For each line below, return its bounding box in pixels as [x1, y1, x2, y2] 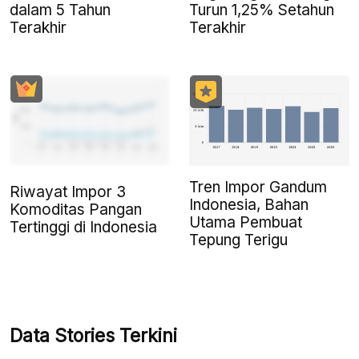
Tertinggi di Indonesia [10, 217, 157, 236]
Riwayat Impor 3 [10, 182, 126, 201]
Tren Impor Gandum [189, 177, 327, 196]
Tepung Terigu [189, 230, 288, 249]
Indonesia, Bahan [189, 195, 309, 214]
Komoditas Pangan [10, 200, 142, 219]
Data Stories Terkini [10, 324, 177, 347]
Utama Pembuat [189, 212, 302, 232]
